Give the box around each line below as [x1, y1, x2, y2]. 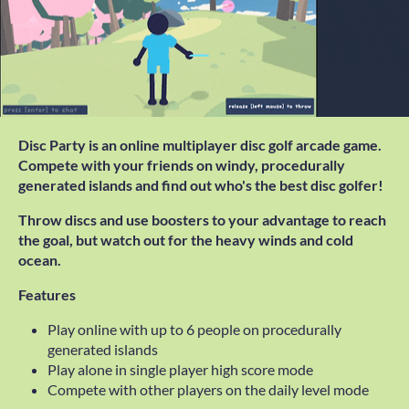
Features [18, 285, 76, 303]
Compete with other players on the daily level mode [47, 380, 369, 398]
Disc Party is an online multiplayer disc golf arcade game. [18, 135, 382, 153]
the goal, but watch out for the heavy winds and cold [18, 230, 353, 248]
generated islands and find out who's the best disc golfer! [18, 175, 383, 194]
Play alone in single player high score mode [47, 360, 313, 378]
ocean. [18, 250, 61, 268]
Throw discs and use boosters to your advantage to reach [18, 210, 386, 228]
